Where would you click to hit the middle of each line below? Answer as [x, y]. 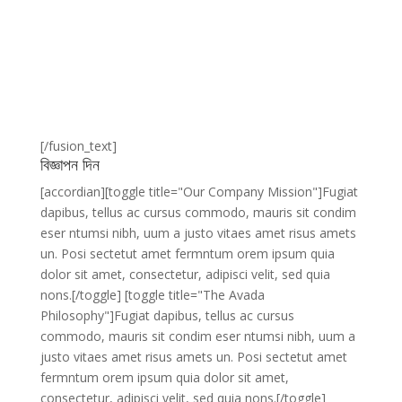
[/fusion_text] [78, 146]
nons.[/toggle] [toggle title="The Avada [152, 295]
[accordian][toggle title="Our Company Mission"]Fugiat [199, 192]
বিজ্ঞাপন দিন [70, 164]
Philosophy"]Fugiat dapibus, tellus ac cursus [167, 315]
